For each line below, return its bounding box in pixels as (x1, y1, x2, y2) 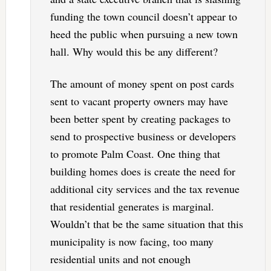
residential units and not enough (50, 252, 191, 267)
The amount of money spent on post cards (50, 76, 234, 91)
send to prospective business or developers (50, 129, 236, 144)
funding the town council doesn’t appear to (50, 9, 237, 24)
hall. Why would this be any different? (50, 44, 218, 59)
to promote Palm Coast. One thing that (50, 146, 220, 162)
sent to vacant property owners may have (50, 94, 228, 109)
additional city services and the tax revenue (50, 181, 240, 197)
